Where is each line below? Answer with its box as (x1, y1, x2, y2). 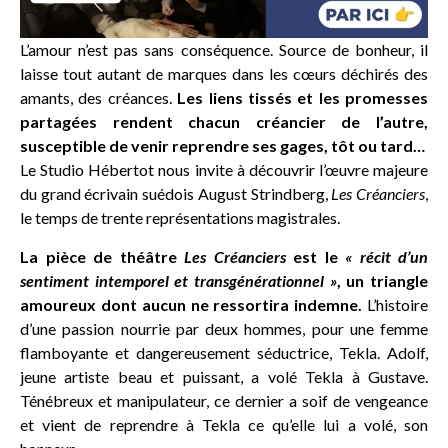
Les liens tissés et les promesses (177, 88, 428, 108)
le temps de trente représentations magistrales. (20, 208, 340, 228)
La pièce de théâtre (20, 246, 177, 266)
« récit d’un (345, 246, 428, 266)
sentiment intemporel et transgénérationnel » (20, 270, 337, 290)
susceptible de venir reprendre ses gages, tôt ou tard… (20, 136, 425, 156)
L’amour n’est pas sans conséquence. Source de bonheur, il (20, 40, 428, 60)
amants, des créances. (20, 88, 178, 108)
